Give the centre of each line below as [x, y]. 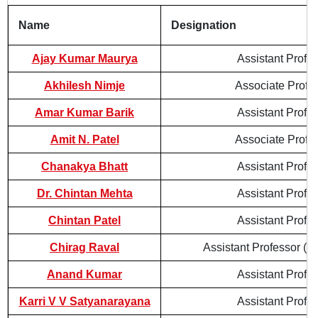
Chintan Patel [84, 220]
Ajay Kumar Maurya [84, 59]
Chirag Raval [84, 247]
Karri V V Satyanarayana [84, 301]
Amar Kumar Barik [84, 113]
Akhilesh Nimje [84, 86]
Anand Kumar [84, 274]
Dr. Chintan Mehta [84, 193]
